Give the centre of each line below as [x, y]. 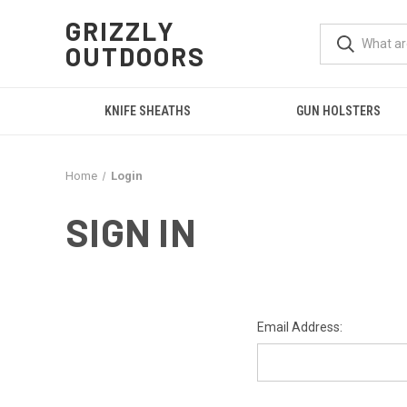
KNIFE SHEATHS [147, 111]
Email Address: [299, 327]
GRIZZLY [121, 31]
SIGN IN [131, 232]
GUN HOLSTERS [338, 111]
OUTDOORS [136, 56]
